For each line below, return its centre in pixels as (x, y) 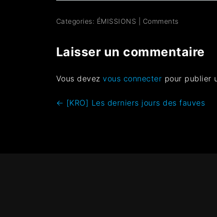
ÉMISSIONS (116, 21)
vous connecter (132, 78)
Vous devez (79, 78)
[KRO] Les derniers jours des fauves (134, 102)
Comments (161, 21)
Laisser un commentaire (130, 52)
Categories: (76, 21)
